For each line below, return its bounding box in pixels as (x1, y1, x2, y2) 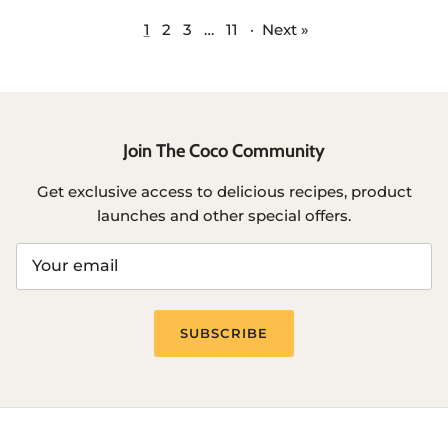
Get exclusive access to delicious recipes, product (36, 181, 412, 201)
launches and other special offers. (97, 205, 351, 225)
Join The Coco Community (123, 138, 325, 162)
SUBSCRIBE (180, 325, 268, 342)
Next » (261, 19, 309, 39)
